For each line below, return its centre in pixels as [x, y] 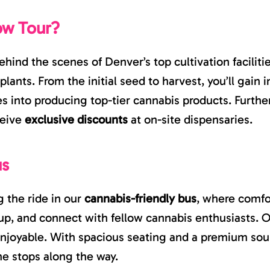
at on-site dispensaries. [190, 120]
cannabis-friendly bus [140, 199]
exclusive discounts [76, 120]
